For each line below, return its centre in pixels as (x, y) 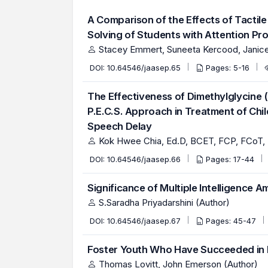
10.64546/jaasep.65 (145, 68)
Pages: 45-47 (232, 221)
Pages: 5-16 (229, 68)
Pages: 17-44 (231, 159)
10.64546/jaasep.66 (145, 159)
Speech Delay (120, 126)
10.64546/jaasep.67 (145, 221)
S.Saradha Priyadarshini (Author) (163, 202)
